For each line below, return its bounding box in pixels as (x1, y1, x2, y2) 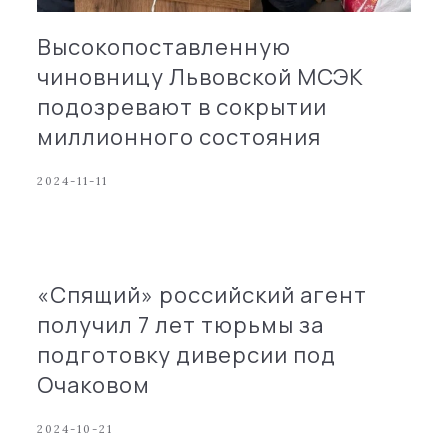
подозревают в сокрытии (37, 91, 328, 122)
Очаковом (37, 369, 151, 400)
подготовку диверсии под (37, 339, 337, 370)
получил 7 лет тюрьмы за (37, 309, 325, 340)
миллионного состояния (37, 121, 322, 152)
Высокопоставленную (37, 31, 292, 62)
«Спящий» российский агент (37, 279, 368, 310)
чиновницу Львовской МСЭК (37, 61, 365, 92)
